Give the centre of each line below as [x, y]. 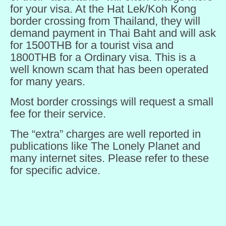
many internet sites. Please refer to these [109, 158]
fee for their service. [58, 114]
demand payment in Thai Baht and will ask [113, 33]
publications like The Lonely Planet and [105, 146]
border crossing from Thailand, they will [105, 21]
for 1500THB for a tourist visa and [92, 45]
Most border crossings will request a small [112, 102]
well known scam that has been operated [109, 69]
